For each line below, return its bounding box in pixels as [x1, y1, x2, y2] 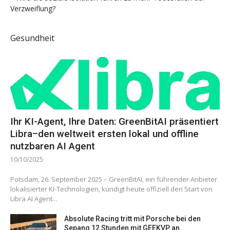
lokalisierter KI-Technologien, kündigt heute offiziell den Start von [10, 184, 213, 194]
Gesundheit [10, 32, 54, 44]
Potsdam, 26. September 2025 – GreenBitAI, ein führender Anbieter [10, 175, 217, 184]
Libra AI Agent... [10, 194, 57, 204]
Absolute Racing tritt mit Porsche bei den [64, 215, 201, 223]
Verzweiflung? [10, 3, 55, 13]
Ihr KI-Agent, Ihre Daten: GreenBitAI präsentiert [10, 116, 219, 128]
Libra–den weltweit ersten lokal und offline [10, 128, 199, 140]
